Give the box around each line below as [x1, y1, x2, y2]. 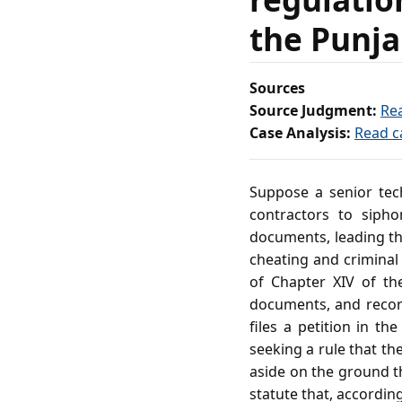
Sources [249, 78, 305, 99]
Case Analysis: [249, 123, 351, 144]
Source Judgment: [249, 100, 377, 121]
